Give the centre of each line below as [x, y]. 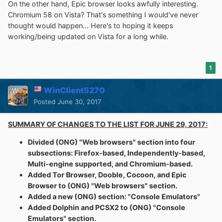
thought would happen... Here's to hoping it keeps [90, 25]
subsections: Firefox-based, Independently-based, [116, 153]
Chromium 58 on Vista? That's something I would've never [103, 14]
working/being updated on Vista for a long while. [88, 36]
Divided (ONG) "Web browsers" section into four [111, 142]
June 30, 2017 [79, 101]
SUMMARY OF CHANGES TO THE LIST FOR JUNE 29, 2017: [108, 124]
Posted [46, 101]
